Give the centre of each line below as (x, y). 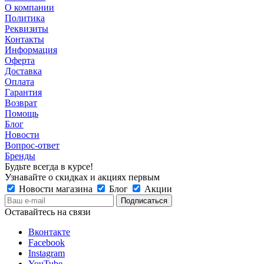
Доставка (23, 71)
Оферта (20, 61)
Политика (25, 18)
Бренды (20, 156)
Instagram (47, 253)
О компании (29, 8)
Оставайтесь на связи (48, 212)
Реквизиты (27, 29)
